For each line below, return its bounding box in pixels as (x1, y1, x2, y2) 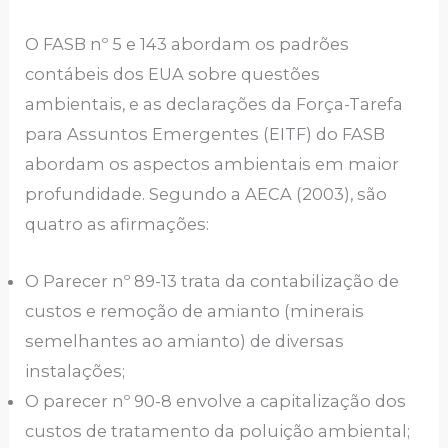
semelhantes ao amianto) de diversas (25, 330, 345, 351)
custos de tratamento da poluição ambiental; (25, 420, 411, 441)
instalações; (25, 360, 126, 381)
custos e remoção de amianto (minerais (25, 300, 365, 321)
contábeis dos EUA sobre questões (25, 64, 321, 85)
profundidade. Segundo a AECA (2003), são (25, 184, 388, 205)
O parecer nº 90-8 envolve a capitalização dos (25, 390, 407, 411)
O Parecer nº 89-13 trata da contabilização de (25, 270, 400, 291)
